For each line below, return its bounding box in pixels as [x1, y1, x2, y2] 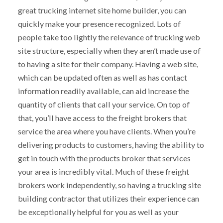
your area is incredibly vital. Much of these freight [17, 166, 189, 176]
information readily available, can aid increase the [17, 86, 189, 96]
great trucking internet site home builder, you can [17, 5, 186, 15]
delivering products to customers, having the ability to [17, 139, 204, 149]
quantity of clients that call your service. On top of [17, 99, 190, 109]
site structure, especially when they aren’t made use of [17, 45, 201, 55]
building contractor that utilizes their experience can [17, 193, 199, 203]
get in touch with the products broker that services [17, 153, 191, 163]
